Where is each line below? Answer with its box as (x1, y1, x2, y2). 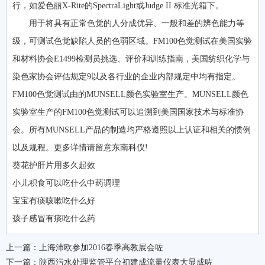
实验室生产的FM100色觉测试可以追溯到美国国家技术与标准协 (12, 107, 244, 117)
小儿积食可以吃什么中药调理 (12, 178, 120, 188)
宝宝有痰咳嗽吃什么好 (12, 196, 95, 205)
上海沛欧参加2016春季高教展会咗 (39, 243, 163, 252)
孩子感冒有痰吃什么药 (12, 214, 95, 223)
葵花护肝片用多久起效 (12, 160, 95, 170)
